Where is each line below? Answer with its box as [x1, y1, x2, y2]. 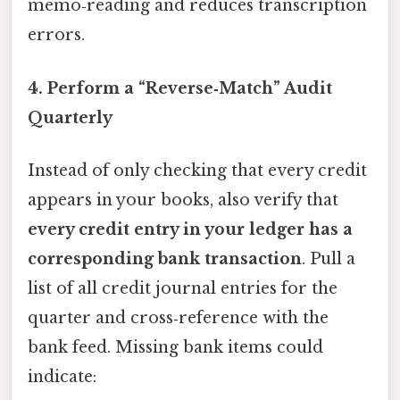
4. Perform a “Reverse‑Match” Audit [28, 78, 332, 98]
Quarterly [28, 107, 112, 128]
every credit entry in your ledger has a [28, 219, 353, 239]
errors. [28, 25, 85, 46]
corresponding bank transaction [28, 248, 302, 269]
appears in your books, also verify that [28, 189, 338, 210]
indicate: [28, 366, 96, 387]
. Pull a [302, 248, 355, 269]
